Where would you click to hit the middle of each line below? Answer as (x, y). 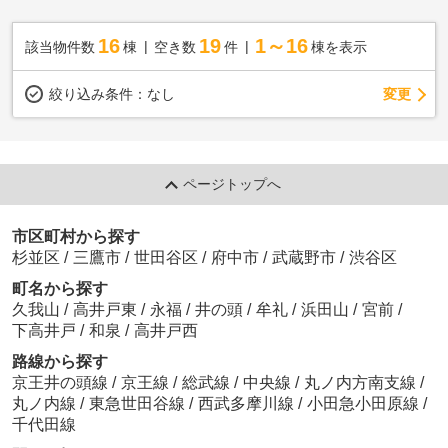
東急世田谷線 (138, 404)
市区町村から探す (75, 237)
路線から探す (59, 362)
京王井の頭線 (61, 383)
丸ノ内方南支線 (361, 383)
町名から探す (59, 289)
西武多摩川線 (247, 404)
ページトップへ (232, 183)
